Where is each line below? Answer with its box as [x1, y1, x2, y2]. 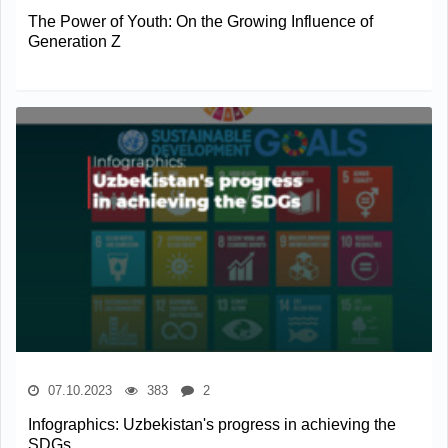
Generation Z [28, 32, 121, 50]
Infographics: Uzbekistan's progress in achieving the [28, 415, 396, 433]
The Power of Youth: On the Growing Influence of [28, 12, 373, 30]
